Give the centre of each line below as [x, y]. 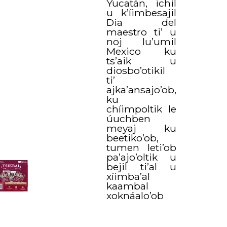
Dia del [141, 22]
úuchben [129, 118]
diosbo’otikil [136, 70]
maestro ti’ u [141, 32]
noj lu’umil [141, 41]
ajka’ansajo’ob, [142, 89]
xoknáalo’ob [135, 195]
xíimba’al [128, 176]
